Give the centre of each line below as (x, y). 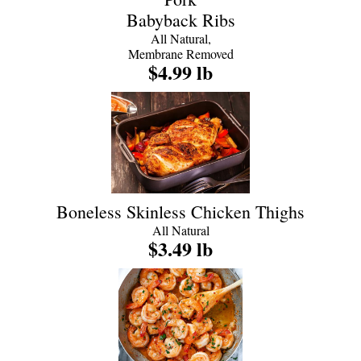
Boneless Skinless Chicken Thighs (180, 212)
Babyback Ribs (180, 20)
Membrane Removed (180, 54)
